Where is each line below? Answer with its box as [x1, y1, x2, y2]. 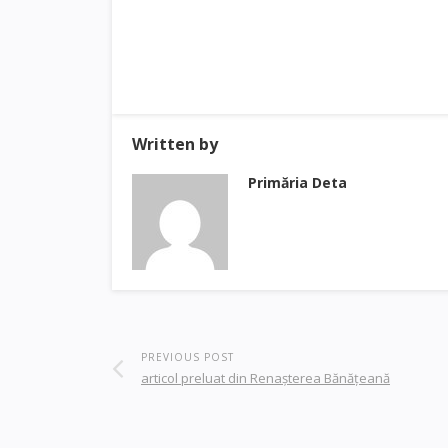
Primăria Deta [248, 173, 347, 192]
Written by [132, 133, 218, 155]
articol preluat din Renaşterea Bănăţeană [141, 369, 390, 387]
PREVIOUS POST [141, 350, 234, 364]
